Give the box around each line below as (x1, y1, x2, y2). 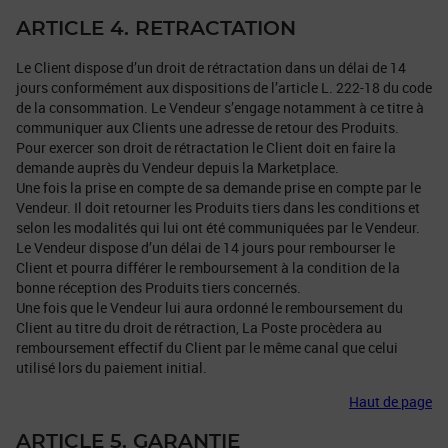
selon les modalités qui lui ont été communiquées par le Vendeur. (16, 218, 420, 238)
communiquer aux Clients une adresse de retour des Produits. (16, 118, 399, 138)
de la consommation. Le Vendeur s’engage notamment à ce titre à (16, 98, 424, 118)
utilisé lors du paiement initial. (16, 358, 207, 378)
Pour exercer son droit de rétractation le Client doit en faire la (16, 138, 396, 158)
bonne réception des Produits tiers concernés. (16, 278, 301, 298)
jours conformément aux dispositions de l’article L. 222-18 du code (16, 78, 432, 98)
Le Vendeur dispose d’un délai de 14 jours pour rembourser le (16, 238, 395, 258)
